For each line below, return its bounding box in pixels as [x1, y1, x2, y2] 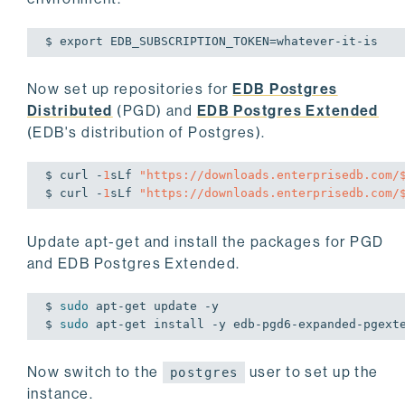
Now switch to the [27, 363, 163, 381]
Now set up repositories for [27, 80, 233, 99]
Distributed [27, 102, 113, 120]
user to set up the [245, 363, 379, 381]
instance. [27, 384, 93, 402]
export [60, 34, 103, 49]
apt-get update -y [89, 298, 219, 313]
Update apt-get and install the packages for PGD [27, 232, 384, 250]
